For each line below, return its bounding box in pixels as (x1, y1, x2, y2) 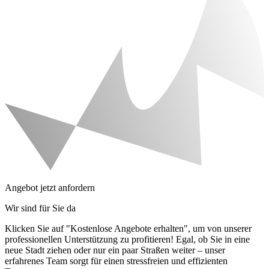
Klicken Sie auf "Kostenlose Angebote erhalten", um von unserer (5, 223, 252, 234)
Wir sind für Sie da (5, 203, 76, 214)
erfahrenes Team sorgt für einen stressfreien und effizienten (5, 256, 228, 267)
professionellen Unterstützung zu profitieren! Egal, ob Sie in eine (5, 234, 250, 245)
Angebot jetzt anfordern (5, 183, 95, 193)
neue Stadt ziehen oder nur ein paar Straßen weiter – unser (5, 245, 225, 256)
